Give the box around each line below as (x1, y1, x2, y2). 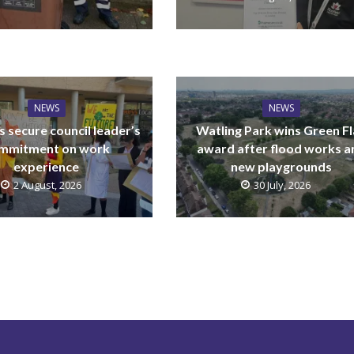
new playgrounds (231, 158, 333, 174)
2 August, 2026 (13, 177, 81, 192)
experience (13, 158, 80, 174)
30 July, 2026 (254, 177, 311, 192)
